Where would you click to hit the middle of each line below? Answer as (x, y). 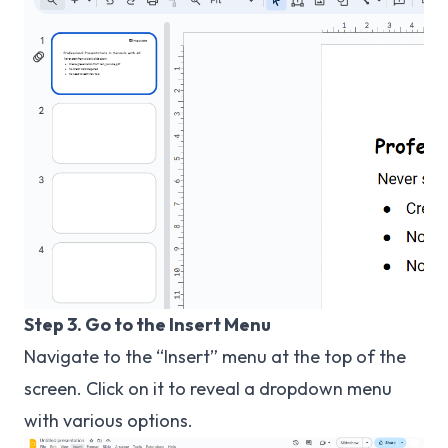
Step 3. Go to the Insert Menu (147, 324)
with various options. (108, 420)
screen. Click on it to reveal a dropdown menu (208, 388)
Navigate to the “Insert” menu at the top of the (215, 356)
